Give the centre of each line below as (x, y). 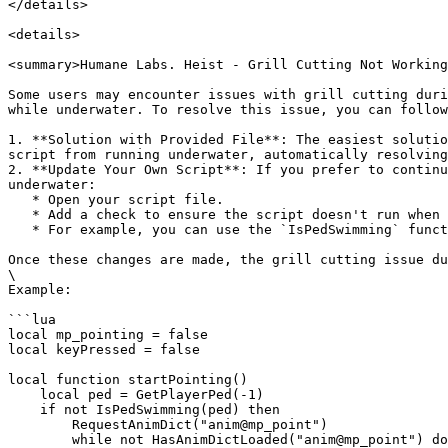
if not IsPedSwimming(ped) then (24, 409)
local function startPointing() (128, 379)
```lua (32, 319)
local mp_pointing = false (108, 334)
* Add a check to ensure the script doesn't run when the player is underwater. (20, 214)
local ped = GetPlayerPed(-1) (24, 394)
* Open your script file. (20, 199)
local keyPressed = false (104, 349)
